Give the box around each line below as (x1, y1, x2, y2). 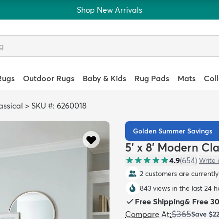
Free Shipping (135, 197, 185, 206)
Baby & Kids (82, 73, 126, 83)
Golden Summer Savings (133, 127, 212, 135)
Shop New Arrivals (77, 5, 142, 15)
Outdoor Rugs (22, 73, 74, 83)
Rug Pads (134, 73, 170, 83)
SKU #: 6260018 (31, 101, 87, 110)
